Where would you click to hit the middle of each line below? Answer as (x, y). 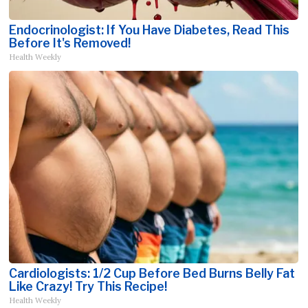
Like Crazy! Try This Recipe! (88, 287)
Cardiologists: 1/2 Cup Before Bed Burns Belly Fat (152, 274)
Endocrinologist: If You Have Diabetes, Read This (150, 30)
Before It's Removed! (70, 43)
